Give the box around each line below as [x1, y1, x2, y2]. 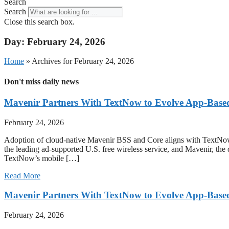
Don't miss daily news [4, 77, 79, 86]
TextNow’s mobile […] [4, 153, 79, 163]
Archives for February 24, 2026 [32, 57, 134, 66]
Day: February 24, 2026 [4, 36, 105, 47]
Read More [4, 171, 40, 180]
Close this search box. [4, 17, 75, 26]
